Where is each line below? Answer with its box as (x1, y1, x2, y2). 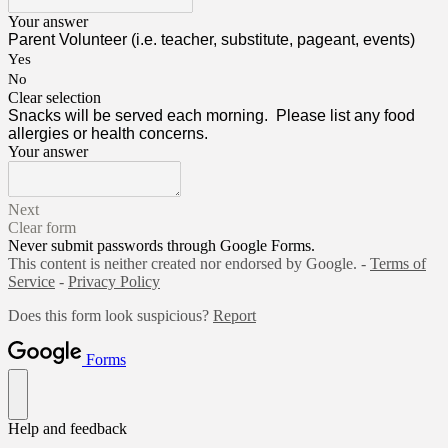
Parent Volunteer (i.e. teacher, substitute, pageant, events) (8, 30, 415, 48)
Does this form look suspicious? (8, 306, 213, 324)
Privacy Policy (68, 272, 160, 290)
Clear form (8, 218, 76, 236)
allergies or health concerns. (8, 124, 208, 142)
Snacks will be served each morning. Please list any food (8, 106, 415, 124)
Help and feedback (8, 419, 127, 437)
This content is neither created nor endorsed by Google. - (8, 254, 370, 272)
